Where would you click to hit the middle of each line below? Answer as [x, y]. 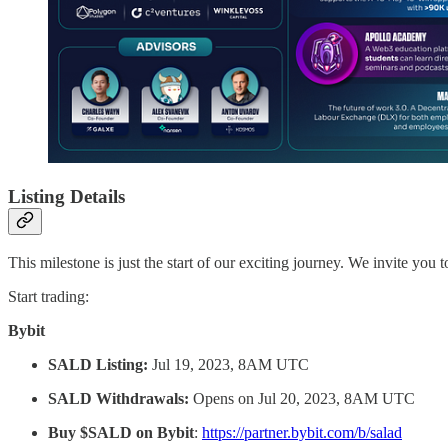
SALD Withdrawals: [118, 398]
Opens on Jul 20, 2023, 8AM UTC [302, 398]
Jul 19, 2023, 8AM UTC [228, 364]
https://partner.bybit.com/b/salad [302, 432]
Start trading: [48, 296]
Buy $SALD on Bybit [121, 432]
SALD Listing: [98, 364]
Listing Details [66, 197]
